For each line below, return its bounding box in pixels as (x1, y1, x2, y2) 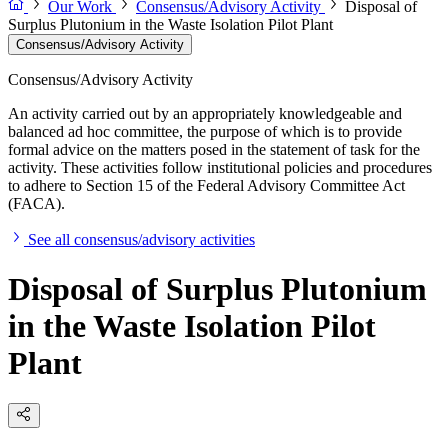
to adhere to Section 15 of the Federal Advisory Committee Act (8, 177, 405, 195)
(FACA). (8, 195, 65, 213)
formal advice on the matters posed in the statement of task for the (8, 141, 420, 159)
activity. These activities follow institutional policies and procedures (8, 159, 432, 177)
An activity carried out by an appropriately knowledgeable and (8, 105, 402, 123)
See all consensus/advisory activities (28, 231, 255, 249)
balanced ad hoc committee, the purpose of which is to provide (8, 123, 402, 141)
